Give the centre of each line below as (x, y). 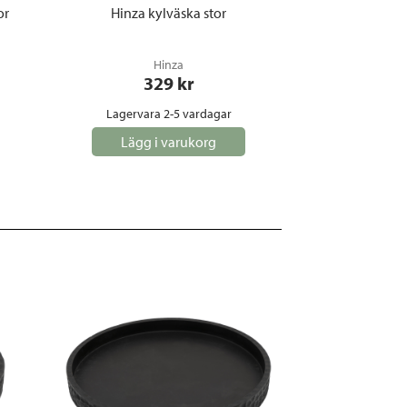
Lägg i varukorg (169, 141)
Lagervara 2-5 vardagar (169, 113)
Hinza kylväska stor (169, 12)
